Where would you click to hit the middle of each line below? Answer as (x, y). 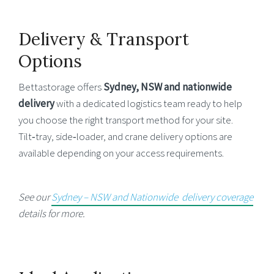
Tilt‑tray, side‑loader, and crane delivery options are (125, 137)
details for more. (52, 213)
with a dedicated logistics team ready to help (148, 104)
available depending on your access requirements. (121, 153)
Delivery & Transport (104, 39)
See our (35, 197)
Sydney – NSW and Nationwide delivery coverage (152, 197)
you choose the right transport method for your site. (126, 120)
